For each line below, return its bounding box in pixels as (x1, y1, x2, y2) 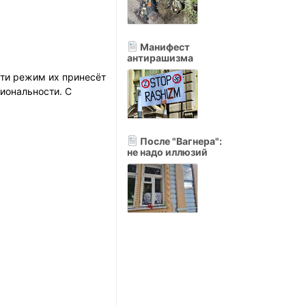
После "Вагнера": (138, 135, 222, 147)
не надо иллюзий (127, 146, 208, 158)
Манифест (138, 41, 190, 53)
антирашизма (127, 52, 193, 64)
